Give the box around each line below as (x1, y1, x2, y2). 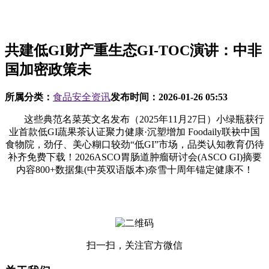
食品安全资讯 (53, 91, 110, 102)
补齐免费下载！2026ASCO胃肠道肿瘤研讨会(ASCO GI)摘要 (7, 151, 262, 162)
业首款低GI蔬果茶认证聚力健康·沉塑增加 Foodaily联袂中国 (9, 126, 260, 137)
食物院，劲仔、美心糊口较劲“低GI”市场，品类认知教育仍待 (5, 139, 264, 150)
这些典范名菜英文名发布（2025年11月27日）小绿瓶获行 (5, 113, 264, 124)
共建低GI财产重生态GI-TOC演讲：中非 (5, 42, 262, 58)
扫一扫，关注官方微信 (86, 240, 183, 250)
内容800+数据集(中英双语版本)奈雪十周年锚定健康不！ (16, 164, 253, 175)
